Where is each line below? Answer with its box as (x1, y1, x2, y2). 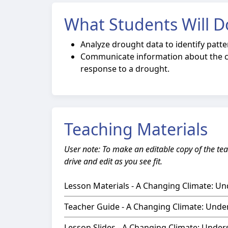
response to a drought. (80, 63, 172, 75)
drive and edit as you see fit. (64, 156, 162, 167)
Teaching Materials (64, 118, 208, 140)
